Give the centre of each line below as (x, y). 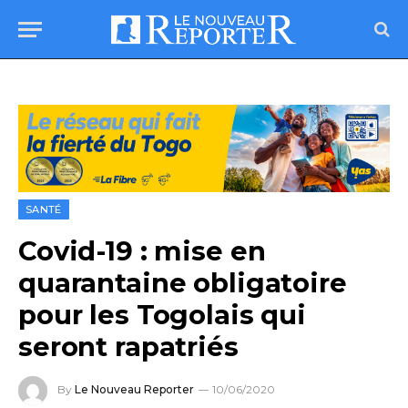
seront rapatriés (128, 347)
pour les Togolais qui (162, 315)
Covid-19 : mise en (142, 251)
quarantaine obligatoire (183, 283)
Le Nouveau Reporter (134, 390)
